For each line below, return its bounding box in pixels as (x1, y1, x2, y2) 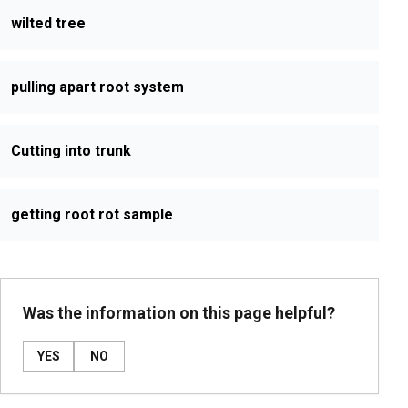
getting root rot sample (11, 206, 173, 223)
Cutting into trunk (11, 142, 131, 159)
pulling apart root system (11, 78, 184, 96)
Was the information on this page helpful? (23, 303, 335, 322)
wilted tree (11, 15, 86, 32)
